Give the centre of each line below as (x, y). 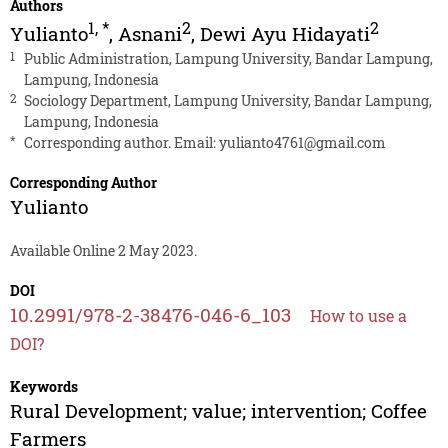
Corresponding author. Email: (121, 143)
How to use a (358, 316)
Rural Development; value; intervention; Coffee (218, 411)
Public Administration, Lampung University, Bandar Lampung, (228, 59)
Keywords (43, 387)
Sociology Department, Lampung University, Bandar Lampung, (227, 101)
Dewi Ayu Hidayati (284, 34)
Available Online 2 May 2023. (103, 251)
